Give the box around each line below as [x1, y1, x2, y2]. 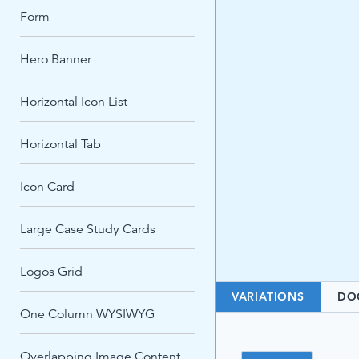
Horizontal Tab [20, 136, 101, 152]
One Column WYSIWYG [20, 306, 155, 322]
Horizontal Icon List [20, 94, 127, 110]
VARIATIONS [231, 289, 305, 304]
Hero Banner [20, 51, 91, 67]
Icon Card [20, 179, 75, 195]
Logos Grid [20, 264, 83, 280]
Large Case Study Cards [20, 221, 155, 237]
